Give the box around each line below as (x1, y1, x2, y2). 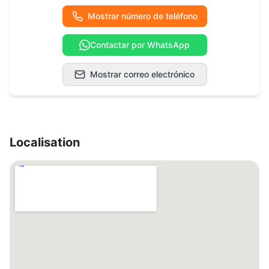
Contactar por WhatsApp (90, 39, 190, 50)
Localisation (10, 134, 80, 150)
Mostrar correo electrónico (90, 68, 195, 79)
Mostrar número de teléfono (87, 10, 198, 21)
